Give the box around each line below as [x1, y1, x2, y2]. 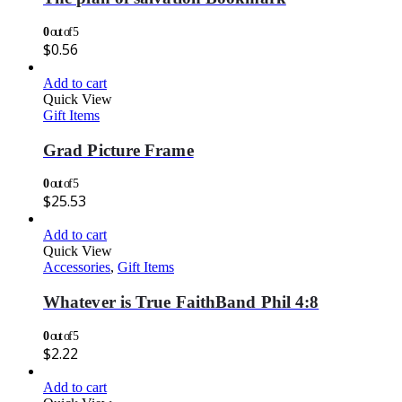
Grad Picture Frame [43, 140, 194, 160]
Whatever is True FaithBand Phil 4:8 [43, 293, 319, 312]
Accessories [43, 259, 110, 275]
